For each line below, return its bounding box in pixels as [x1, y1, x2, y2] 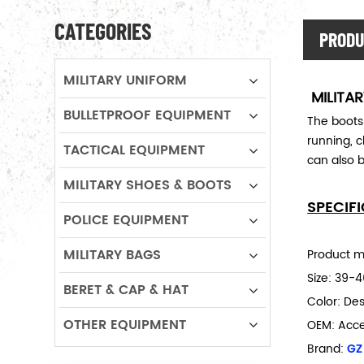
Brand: [307, 340, 348, 358]
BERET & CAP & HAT [63, 279, 188, 301]
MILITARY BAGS [63, 245, 161, 266]
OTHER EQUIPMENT [63, 314, 186, 336]
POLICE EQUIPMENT [63, 210, 188, 231]
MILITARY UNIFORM [63, 70, 187, 91]
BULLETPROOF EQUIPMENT [63, 105, 231, 126]
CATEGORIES [54, 17, 152, 45]
